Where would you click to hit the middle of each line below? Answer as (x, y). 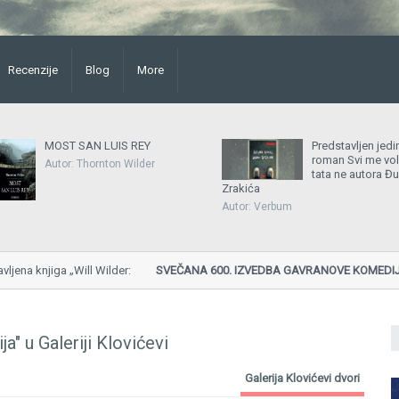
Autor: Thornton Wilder (100, 163)
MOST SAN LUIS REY (98, 146)
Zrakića (241, 189)
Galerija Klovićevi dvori (302, 378)
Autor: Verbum (257, 206)
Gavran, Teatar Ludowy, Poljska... (203, 288)
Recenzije (33, 70)
